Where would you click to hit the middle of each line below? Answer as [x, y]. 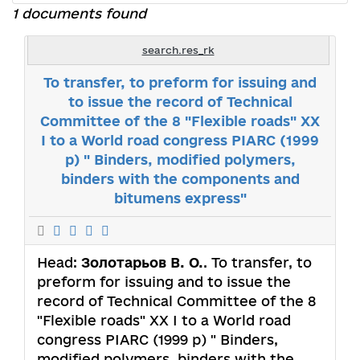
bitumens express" [180, 198]
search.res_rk [178, 49]
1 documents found [79, 13]
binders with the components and [180, 178]
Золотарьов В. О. [142, 262]
